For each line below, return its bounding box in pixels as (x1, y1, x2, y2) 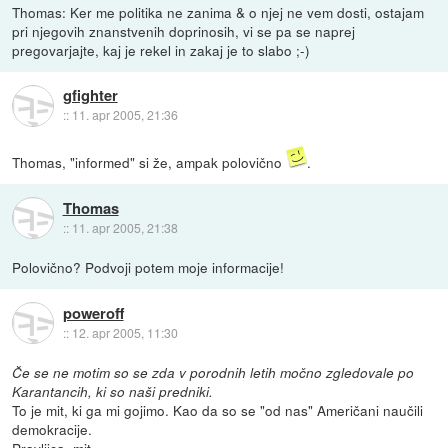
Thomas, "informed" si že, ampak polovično (12, 152, 287, 173)
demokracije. (12, 419, 93, 440)
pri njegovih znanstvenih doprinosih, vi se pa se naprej (12, 21, 356, 42)
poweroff (62, 301, 124, 324)
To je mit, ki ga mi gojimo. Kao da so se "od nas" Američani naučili (12, 400, 424, 421)
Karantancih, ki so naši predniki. (12, 382, 214, 402)
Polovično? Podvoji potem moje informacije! (12, 257, 285, 278)
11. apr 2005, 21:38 (71, 218, 178, 236)
